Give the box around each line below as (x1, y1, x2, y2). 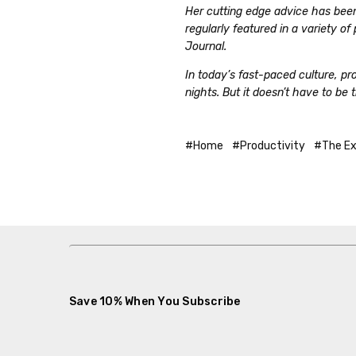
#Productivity (232, 138, 306, 153)
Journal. (185, 40, 227, 53)
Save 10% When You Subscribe (68, 295, 241, 309)
